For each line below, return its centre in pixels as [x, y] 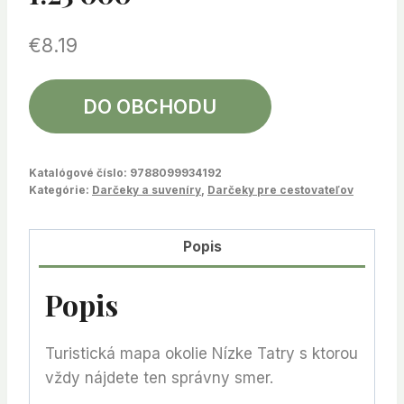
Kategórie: [60, 189]
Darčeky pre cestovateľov [280, 189]
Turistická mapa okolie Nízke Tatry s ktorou [202, 354]
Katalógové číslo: [79, 172]
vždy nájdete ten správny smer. [159, 378]
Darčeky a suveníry [147, 189]
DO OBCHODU [150, 106]
